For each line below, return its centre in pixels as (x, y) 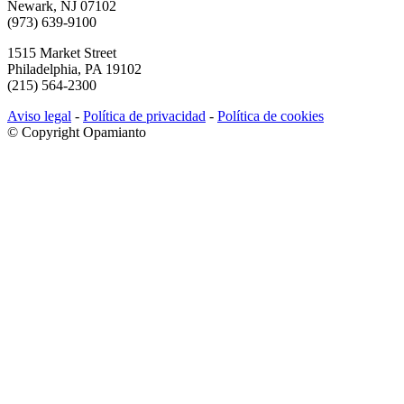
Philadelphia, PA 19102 (74, 69)
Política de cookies (271, 116)
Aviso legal (39, 116)
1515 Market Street (62, 53)
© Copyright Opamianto (77, 133)
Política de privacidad (144, 116)
